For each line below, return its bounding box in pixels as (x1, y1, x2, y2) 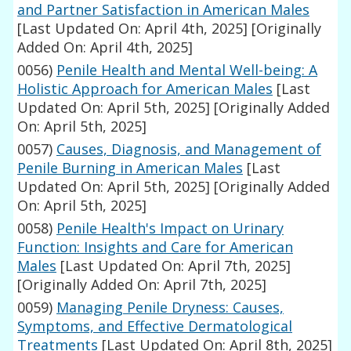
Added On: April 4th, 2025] (17, 38, 194, 57)
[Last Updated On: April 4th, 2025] (17, 19, 248, 38)
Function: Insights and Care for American (17, 237, 294, 257)
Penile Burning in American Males (17, 158, 244, 178)
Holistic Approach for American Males (17, 79, 273, 99)
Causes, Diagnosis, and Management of (56, 139, 322, 159)
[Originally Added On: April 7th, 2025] (17, 275, 267, 295)
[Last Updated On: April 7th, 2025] (56, 256, 291, 276)
